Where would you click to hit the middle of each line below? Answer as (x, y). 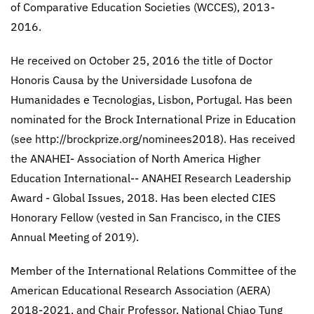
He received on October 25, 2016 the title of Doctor (142, 60)
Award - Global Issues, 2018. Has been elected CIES (143, 198)
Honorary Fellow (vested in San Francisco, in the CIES (145, 217)
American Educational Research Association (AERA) (141, 290)
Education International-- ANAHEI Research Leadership (151, 178)
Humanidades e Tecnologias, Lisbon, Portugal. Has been (151, 100)
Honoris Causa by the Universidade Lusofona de (131, 80)
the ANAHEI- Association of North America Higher (136, 158)
